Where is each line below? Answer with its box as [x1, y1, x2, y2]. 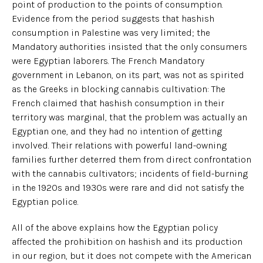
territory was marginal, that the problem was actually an [12, 111, 247, 123]
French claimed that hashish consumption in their [12, 97, 224, 109]
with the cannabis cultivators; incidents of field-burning [12, 167, 248, 179]
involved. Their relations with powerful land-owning [12, 139, 227, 151]
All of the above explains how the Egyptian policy [12, 221, 218, 233]
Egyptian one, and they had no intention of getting [12, 125, 222, 137]
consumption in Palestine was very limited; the [12, 26, 210, 38]
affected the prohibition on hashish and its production [12, 235, 242, 247]
